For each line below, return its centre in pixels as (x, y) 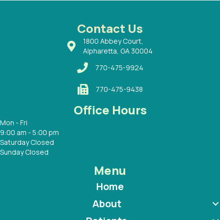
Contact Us (110, 28)
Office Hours (110, 110)
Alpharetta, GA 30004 (118, 51)
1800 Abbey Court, (113, 41)
